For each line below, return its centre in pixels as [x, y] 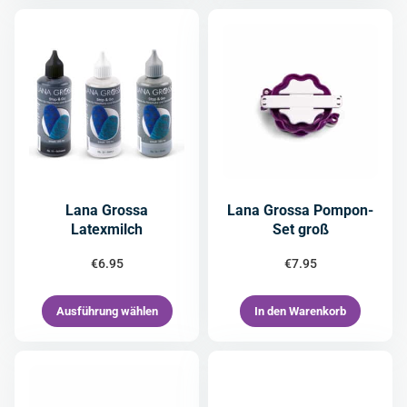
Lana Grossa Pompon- [300, 210]
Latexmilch [107, 229]
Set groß [300, 229]
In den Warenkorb [300, 311]
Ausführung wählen [107, 311]
